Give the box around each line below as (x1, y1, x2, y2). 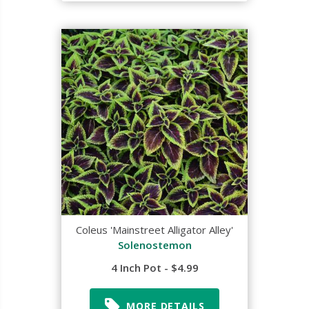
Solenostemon (117, 238, 192, 252)
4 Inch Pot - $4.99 (110, 261, 199, 275)
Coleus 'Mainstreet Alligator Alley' (76, 223, 233, 237)
